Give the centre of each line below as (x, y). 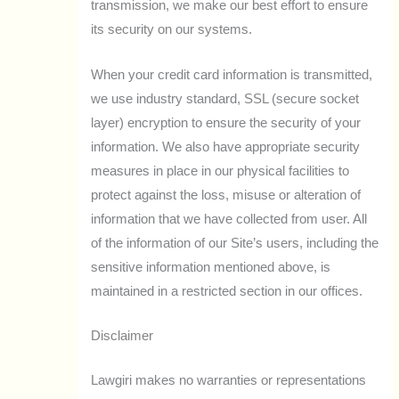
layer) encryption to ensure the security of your (226, 122)
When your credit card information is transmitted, (232, 74)
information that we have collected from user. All (229, 219)
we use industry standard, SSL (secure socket (225, 98)
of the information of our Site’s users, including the (235, 243)
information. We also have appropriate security (226, 147)
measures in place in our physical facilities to (220, 171)
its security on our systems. (172, 30)
